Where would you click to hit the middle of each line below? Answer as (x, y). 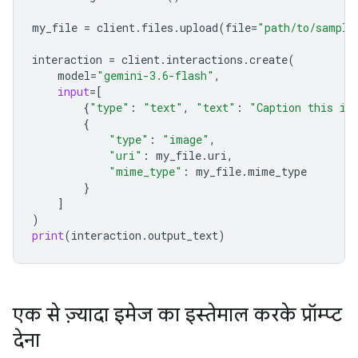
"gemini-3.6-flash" (155, 76)
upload (199, 28)
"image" (186, 139)
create (268, 60)
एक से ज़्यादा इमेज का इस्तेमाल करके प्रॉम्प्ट (177, 315)
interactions (205, 60)
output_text (183, 235)
